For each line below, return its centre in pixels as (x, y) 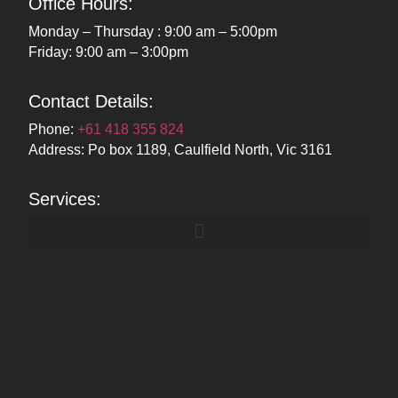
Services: (65, 199)
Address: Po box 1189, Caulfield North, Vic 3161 (181, 150)
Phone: (53, 130)
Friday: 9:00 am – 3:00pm (109, 52)
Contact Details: (92, 102)
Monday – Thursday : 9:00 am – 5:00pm (153, 31)
